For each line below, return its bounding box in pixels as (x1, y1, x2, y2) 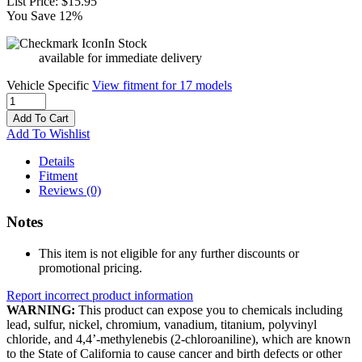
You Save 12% (6, 9, 82, 23)
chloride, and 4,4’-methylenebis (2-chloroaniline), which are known (6, 331, 351, 346)
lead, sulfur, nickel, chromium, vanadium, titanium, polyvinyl (6, 317, 317, 331)
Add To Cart (13, 112, 69, 125)
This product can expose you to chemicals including (75, 302, 343, 317)
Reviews (39, 183, 86, 198)
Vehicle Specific (6, 78, 92, 93)
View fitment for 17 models (92, 78, 232, 93)
